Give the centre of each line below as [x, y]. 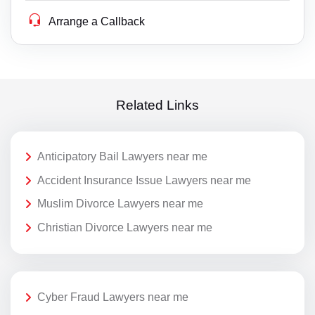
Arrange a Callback [97, 22]
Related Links [157, 105]
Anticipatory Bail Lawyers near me [122, 157]
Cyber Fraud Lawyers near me [113, 297]
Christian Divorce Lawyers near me [125, 228]
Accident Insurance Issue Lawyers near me [144, 180]
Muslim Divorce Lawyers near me [120, 204]
